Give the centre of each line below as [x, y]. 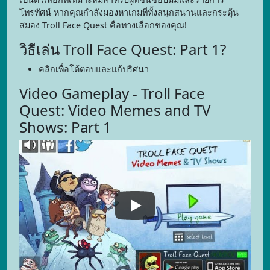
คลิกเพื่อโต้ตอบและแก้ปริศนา [94, 69]
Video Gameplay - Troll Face [112, 93]
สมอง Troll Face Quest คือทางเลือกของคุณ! [103, 25]
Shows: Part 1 [65, 127]
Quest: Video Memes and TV [115, 110]
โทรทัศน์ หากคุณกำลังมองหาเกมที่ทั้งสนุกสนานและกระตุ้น [129, 12]
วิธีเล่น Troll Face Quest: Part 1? [123, 49]
